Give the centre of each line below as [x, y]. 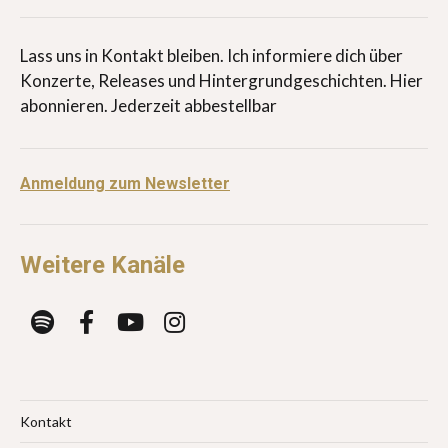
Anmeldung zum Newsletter [125, 183]
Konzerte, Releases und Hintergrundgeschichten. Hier [221, 80]
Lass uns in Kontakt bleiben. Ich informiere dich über [211, 55]
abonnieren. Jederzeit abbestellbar [148, 105]
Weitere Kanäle [102, 264]
